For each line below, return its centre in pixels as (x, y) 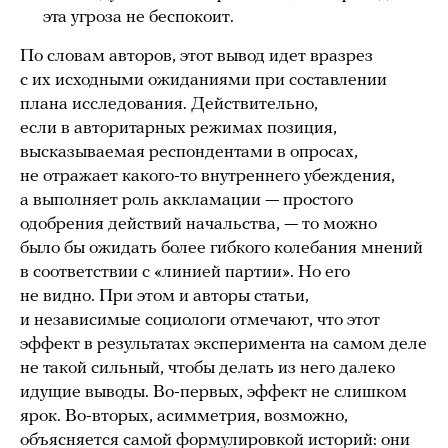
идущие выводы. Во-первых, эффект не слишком (213, 393)
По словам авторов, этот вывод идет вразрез (196, 57)
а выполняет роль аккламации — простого (186, 201)
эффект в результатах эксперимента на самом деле (223, 345)
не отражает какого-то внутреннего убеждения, (207, 177)
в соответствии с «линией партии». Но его (185, 273)
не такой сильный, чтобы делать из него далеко (207, 369)
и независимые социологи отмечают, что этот (200, 321)
